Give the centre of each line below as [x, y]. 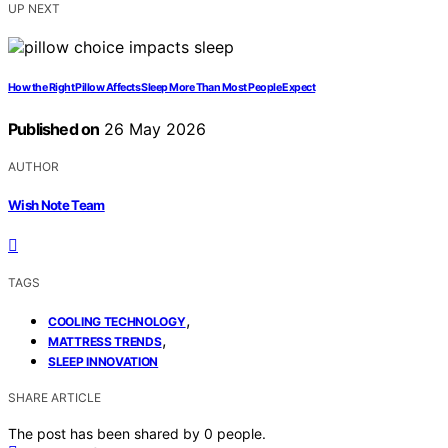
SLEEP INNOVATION [103, 361]
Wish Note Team [56, 204]
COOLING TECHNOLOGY [117, 321]
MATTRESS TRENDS [105, 341]
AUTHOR [33, 167]
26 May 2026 [153, 129]
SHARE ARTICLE [54, 397]
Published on [54, 129]
